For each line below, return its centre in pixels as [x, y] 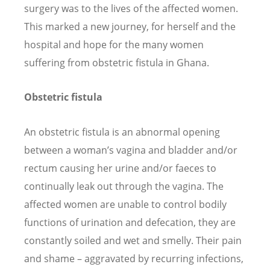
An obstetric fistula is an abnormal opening [122, 132]
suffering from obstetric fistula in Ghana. [117, 63]
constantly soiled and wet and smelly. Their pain [133, 240]
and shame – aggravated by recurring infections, [134, 258]
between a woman [66, 150]
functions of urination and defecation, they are [130, 222]
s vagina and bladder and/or [173, 150]
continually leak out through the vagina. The [124, 186]
